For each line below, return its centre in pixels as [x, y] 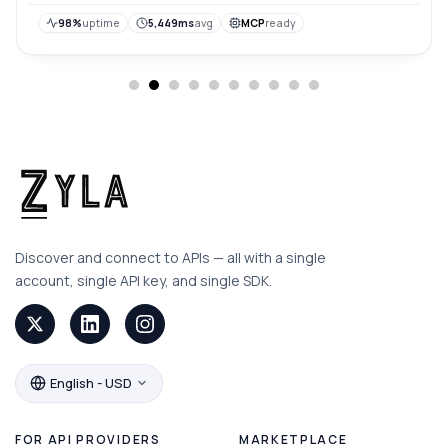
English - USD [91, 382]
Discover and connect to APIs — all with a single [170, 257]
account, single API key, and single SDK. [143, 280]
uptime [101, 22]
